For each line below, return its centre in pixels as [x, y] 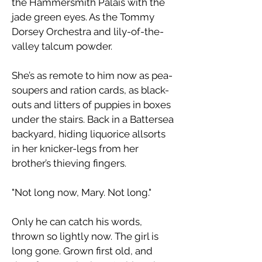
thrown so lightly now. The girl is [85, 236]
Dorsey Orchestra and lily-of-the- [88, 32]
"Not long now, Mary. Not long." [82, 192]
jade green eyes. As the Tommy [83, 17]
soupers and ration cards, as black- [90, 90]
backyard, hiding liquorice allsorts [89, 134]
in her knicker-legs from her [75, 149]
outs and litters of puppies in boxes [91, 105]
